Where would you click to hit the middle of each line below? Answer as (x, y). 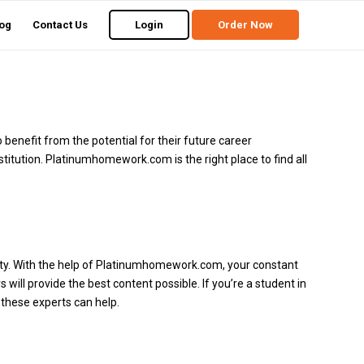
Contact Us (60, 25)
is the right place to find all (240, 159)
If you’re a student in (254, 283)
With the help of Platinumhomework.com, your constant (156, 264)
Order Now (245, 25)
